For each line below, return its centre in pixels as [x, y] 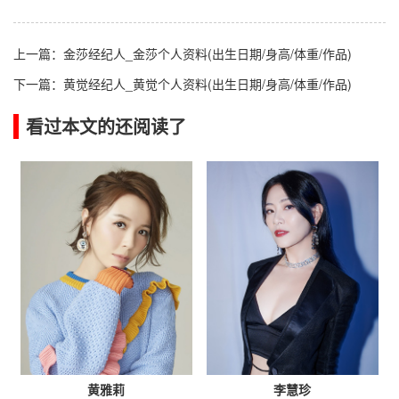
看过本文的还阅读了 [106, 126]
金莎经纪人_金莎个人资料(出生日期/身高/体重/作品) [208, 54]
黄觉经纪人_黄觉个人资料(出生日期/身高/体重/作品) [208, 84]
